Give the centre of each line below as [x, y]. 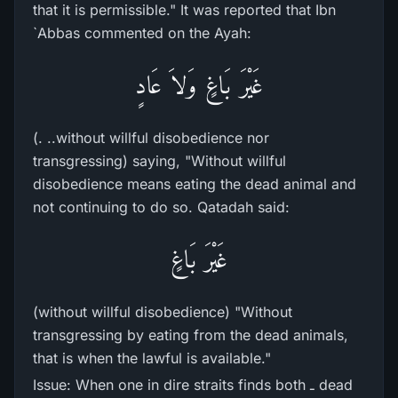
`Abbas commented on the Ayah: [142, 33]
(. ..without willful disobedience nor [151, 138]
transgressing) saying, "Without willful [159, 161]
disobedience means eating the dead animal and [195, 184]
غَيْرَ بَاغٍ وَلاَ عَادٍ [199, 85]
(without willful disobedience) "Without [163, 312]
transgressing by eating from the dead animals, [191, 335]
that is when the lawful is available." [152, 358]
